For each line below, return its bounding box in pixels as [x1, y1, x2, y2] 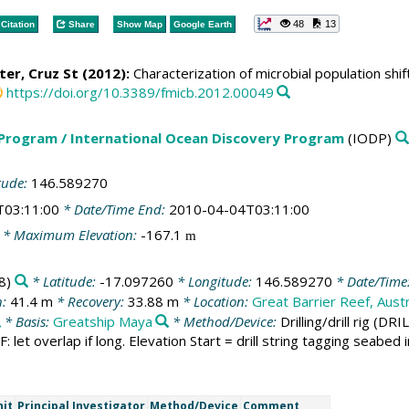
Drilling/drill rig [280, 311, 371, 330]
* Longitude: [173, 271, 256, 290]
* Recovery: [52, 291, 128, 310]
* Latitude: [27, 271, 100, 290]
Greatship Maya [52, 311, 152, 330]
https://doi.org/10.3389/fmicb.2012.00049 [5, 83, 274, 101]
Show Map [116, 18, 163, 29]
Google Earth [173, 18, 232, 29]
